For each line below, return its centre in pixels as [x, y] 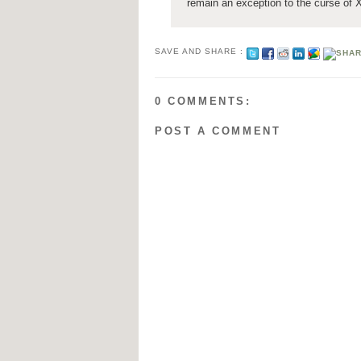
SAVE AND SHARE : [201, 51]
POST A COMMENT [218, 131]
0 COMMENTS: [203, 101]
